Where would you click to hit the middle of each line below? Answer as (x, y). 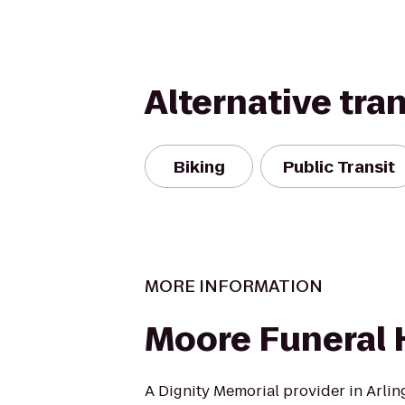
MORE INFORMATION (234, 286)
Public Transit (339, 166)
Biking (199, 166)
